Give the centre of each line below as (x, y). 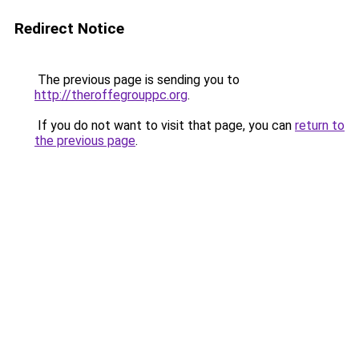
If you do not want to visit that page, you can (165, 125)
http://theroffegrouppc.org (111, 95)
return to (320, 125)
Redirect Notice (69, 28)
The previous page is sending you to (137, 80)
